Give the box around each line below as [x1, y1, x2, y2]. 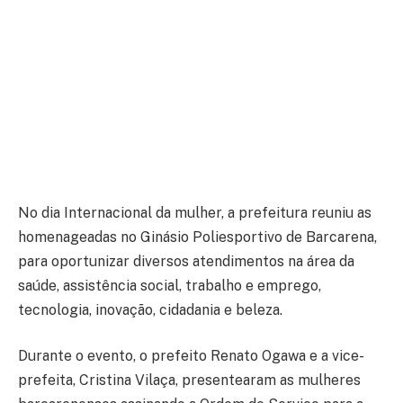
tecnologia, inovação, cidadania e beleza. [18, 300, 282, 318]
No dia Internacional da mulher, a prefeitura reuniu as [18, 203, 372, 221]
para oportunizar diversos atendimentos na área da [18, 252, 354, 270]
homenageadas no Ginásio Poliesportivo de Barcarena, [18, 228, 377, 246]
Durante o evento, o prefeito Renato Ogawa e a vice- [18, 347, 364, 365]
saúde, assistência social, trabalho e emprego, [18, 276, 321, 294]
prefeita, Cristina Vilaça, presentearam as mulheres [18, 372, 361, 390]
